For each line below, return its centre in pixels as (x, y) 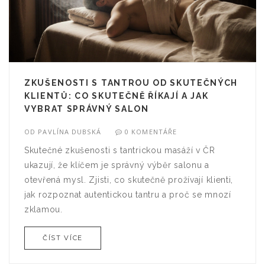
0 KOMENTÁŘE (151, 132)
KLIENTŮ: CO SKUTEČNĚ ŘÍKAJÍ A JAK (117, 96)
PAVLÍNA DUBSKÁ (70, 132)
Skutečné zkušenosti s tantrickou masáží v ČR (120, 151)
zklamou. (43, 210)
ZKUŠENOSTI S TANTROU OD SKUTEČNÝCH (131, 83)
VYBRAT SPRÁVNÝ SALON (87, 109)
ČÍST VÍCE (63, 238)
